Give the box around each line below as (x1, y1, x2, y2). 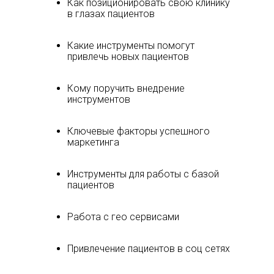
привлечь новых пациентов (67, 51, 189, 62)
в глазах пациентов (67, 8, 155, 20)
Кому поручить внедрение (67, 83, 185, 94)
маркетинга (67, 136, 119, 148)
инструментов (67, 94, 130, 105)
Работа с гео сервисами (67, 211, 179, 223)
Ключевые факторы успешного (67, 125, 210, 137)
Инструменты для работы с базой (67, 168, 219, 180)
